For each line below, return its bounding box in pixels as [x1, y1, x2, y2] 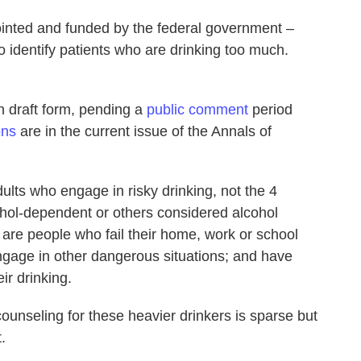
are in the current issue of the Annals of [16, 122, 272, 139]
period [248, 101, 293, 118]
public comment [147, 101, 248, 118]
